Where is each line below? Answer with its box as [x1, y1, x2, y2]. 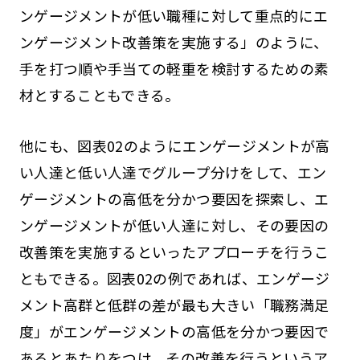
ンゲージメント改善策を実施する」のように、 [18, 31, 329, 52]
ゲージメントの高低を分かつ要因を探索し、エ [18, 187, 329, 209]
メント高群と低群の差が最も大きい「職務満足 [18, 293, 329, 315]
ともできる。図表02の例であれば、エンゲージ [18, 267, 330, 288]
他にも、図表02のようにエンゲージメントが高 [18, 134, 330, 156]
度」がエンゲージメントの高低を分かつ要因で [18, 320, 329, 342]
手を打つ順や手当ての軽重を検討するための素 [18, 57, 329, 79]
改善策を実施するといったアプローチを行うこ [18, 240, 329, 262]
